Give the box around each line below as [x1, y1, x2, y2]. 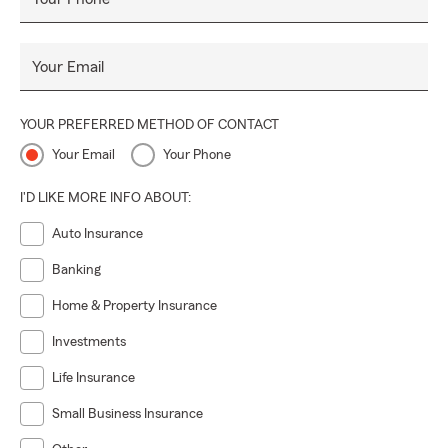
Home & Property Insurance [52, 299, 217, 313]
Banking [52, 263, 101, 277]
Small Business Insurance [52, 407, 203, 421]
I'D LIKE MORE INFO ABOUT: [20, 191, 191, 205]
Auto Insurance [52, 227, 143, 241]
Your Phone [163, 148, 231, 162]
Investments [52, 335, 126, 349]
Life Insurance [52, 371, 135, 385]
